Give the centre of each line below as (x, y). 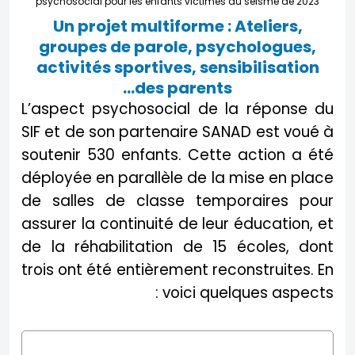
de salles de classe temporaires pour (177, 200)
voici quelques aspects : (248, 292)
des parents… (183, 88)
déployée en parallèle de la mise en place (177, 177)
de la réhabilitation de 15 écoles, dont (177, 246)
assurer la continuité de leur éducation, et (177, 223)
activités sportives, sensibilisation (177, 67)
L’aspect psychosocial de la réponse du (177, 109)
